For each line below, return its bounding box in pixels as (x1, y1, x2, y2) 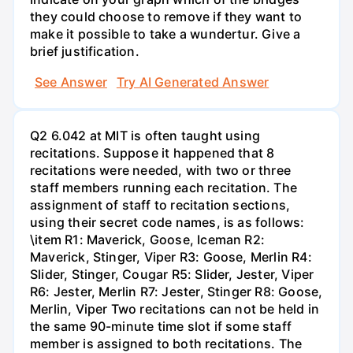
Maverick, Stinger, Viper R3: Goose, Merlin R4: (30, 248, 312, 265)
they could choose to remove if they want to (30, 8, 303, 24)
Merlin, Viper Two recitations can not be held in (30, 300, 320, 317)
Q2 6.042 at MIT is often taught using (30, 127, 261, 143)
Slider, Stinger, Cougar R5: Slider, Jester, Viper (30, 266, 314, 282)
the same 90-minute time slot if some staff (30, 318, 292, 334)
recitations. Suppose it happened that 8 (30, 144, 275, 161)
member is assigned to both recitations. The (30, 335, 303, 351)
